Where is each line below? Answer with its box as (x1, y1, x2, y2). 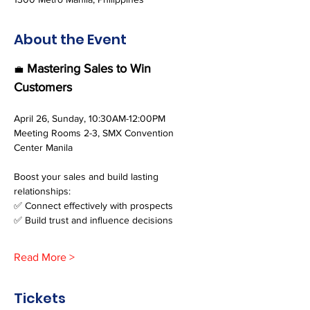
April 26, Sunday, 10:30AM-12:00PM (14, 113, 165, 124)
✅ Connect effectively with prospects (14, 200, 173, 211)
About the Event (14, 30, 127, 49)
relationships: (14, 185, 71, 197)
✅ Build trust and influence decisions (14, 215, 173, 226)
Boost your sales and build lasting (14, 171, 161, 182)
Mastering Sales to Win (24, 62, 154, 75)
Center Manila (14, 142, 73, 153)
